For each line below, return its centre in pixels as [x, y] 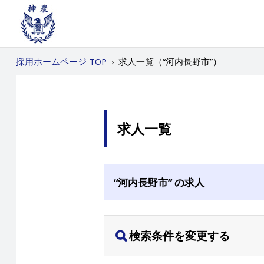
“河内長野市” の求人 [159, 182]
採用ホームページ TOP [61, 61]
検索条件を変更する [179, 235]
